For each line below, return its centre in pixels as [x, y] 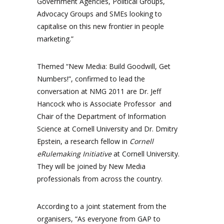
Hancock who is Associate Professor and [104, 104]
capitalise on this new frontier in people [100, 26]
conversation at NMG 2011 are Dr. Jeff [99, 91]
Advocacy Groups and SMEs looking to [99, 14]
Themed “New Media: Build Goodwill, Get [104, 66]
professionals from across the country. [100, 179]
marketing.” [55, 39]
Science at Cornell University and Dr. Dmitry [107, 129]
